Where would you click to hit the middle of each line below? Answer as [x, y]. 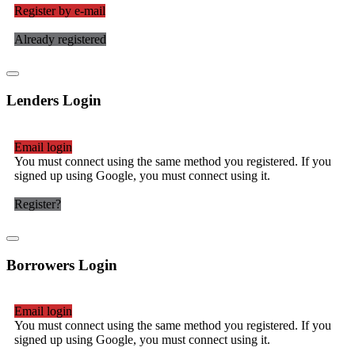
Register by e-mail [60, 11]
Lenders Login [54, 101]
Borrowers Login [62, 265]
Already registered [60, 40]
